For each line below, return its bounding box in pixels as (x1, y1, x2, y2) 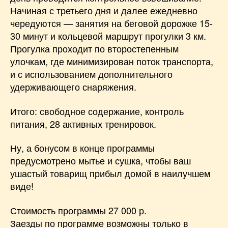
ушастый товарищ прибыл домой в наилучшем (10, 166, 210, 180)
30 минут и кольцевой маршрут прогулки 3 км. (10, 29, 206, 42)
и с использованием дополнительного (10, 67, 173, 80)
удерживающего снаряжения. (10, 80, 136, 93)
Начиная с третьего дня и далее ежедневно (10, 4, 197, 17)
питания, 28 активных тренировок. (10, 117, 156, 130)
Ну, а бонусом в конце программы (10, 141, 155, 154)
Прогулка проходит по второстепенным (10, 42, 179, 55)
